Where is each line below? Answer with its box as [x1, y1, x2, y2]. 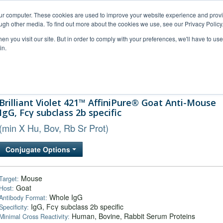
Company [165, 75, 192, 83]
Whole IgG [47, 192, 83, 202]
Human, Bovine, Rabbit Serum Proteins [70, 211, 195, 221]
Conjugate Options [5, 144, 72, 154]
